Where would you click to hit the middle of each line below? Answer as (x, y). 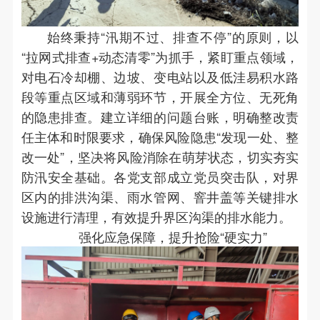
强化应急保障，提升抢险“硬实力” (172, 236)
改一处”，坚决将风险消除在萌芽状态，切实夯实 (160, 156)
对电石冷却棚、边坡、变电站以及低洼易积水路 (160, 76)
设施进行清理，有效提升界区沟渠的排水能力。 (156, 216)
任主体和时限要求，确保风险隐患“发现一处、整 (160, 136)
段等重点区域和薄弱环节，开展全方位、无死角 (160, 96)
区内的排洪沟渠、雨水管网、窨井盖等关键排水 (160, 196)
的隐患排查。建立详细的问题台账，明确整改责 (160, 116)
